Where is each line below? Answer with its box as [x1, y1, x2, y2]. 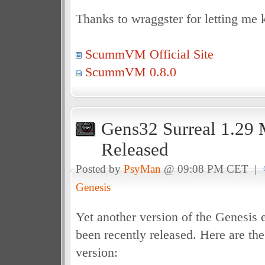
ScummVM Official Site [85, 47, 214, 62]
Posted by [75, 163, 124, 175]
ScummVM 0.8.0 [85, 64, 176, 79]
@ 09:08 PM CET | [160, 163, 263, 175]
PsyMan [123, 163, 161, 175]
